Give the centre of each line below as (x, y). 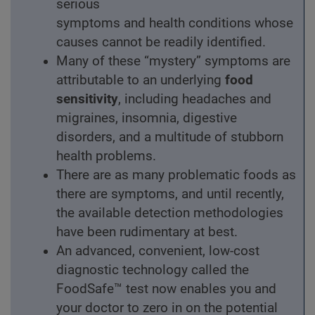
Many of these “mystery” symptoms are (173, 62)
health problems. (106, 156)
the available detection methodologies (170, 213)
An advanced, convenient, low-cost (158, 251)
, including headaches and (195, 99)
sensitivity (87, 99)
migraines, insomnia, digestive (147, 118)
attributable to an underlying (141, 81)
